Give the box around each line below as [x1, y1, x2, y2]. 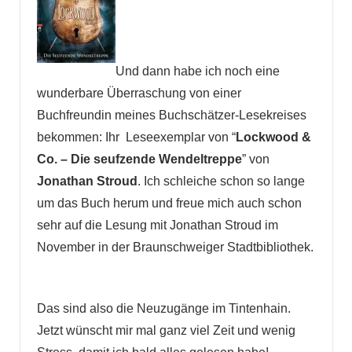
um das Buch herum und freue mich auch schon [36, 196, 302, 211]
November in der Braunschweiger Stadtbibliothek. [36, 240, 313, 255]
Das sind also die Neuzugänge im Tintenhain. [36, 302, 291, 316]
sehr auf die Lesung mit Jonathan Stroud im [36, 218, 278, 233]
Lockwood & [235, 130, 311, 145]
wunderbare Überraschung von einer [36, 86, 241, 101]
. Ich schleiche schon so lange [137, 174, 305, 189]
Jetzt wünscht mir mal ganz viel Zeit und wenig [36, 324, 295, 338]
